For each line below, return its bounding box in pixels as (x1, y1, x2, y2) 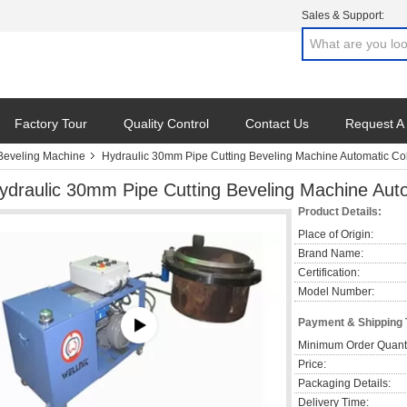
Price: (298, 358, 326, 371)
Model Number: (298, 285, 374, 298)
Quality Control (124, 116, 209, 131)
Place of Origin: (298, 228, 373, 241)
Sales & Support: (302, 9, 384, 22)
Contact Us (245, 116, 309, 131)
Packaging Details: (298, 377, 391, 390)
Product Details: (298, 205, 382, 218)
